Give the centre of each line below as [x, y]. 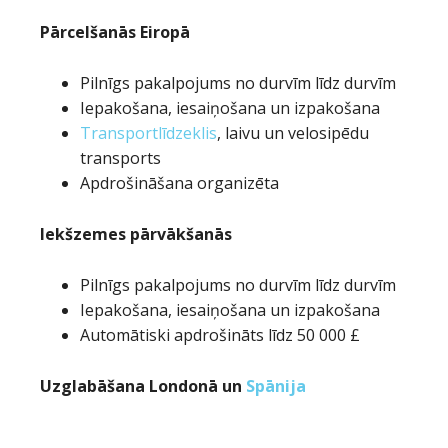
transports [120, 158]
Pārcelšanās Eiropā [115, 32]
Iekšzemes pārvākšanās [136, 234]
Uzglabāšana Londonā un [143, 386]
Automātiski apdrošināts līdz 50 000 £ [220, 335]
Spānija [276, 386]
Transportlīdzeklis [148, 133]
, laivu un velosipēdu [293, 133]
